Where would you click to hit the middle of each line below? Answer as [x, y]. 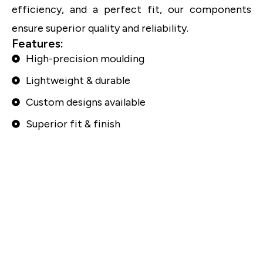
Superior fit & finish [73, 124]
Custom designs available [85, 102]
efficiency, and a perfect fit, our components [131, 10]
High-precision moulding [85, 59]
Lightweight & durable [78, 81]
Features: [38, 44]
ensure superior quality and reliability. [100, 28]
